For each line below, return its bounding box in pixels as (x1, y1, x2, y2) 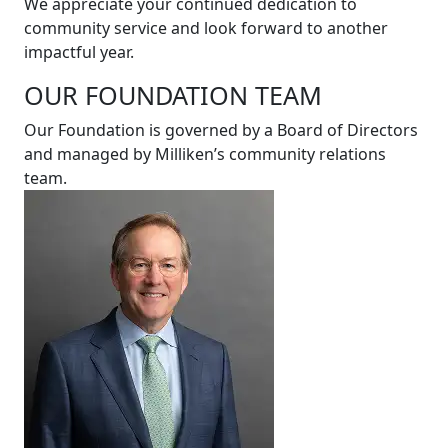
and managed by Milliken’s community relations (24, 143, 386, 165)
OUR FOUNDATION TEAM (24, 78, 322, 112)
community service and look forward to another (24, 17, 388, 39)
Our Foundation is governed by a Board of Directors (24, 119, 418, 141)
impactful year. (24, 41, 134, 63)
